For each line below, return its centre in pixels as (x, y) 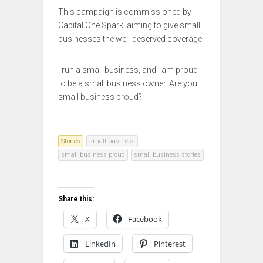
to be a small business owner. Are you (128, 84)
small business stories (167, 155)
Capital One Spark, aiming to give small (129, 26)
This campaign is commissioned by (125, 12)
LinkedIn (100, 244)
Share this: (76, 199)
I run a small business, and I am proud (128, 70)
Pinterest (170, 244)
